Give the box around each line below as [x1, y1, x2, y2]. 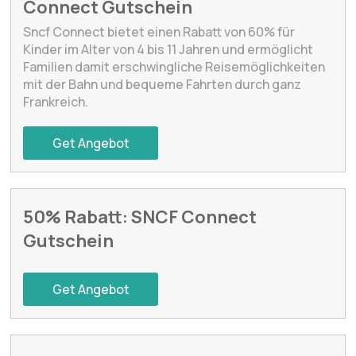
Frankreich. [23, 92, 89, 110]
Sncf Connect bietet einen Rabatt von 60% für [23, 22, 296, 41]
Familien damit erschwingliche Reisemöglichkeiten [23, 57, 326, 75]
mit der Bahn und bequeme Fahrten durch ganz [23, 75, 302, 93]
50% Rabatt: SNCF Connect [23, 204, 257, 229]
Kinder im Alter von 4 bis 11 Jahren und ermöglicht [23, 40, 314, 58]
